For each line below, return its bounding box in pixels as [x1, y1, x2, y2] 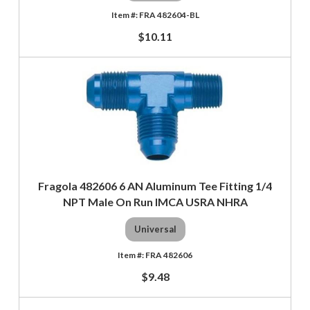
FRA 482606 [145, 249, 192, 260]
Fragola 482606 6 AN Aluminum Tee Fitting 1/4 [38, 179, 272, 192]
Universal [134, 224, 176, 235]
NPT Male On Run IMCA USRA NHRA [62, 194, 248, 208]
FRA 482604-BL [138, 9, 199, 20]
